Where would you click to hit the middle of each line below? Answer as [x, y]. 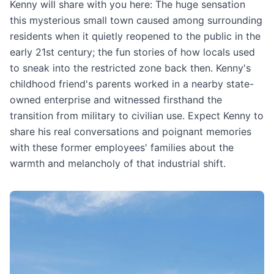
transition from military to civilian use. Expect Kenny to [137, 116]
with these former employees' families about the [122, 147]
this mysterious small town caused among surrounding [136, 20]
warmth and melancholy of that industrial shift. [118, 163]
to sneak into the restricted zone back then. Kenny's [130, 68]
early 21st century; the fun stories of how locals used [132, 52]
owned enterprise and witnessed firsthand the [116, 100]
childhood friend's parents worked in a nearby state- [132, 84]
